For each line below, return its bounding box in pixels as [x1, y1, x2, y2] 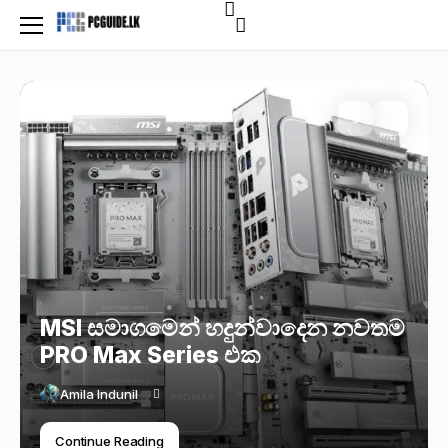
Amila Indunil [60, 385, 138, 402]
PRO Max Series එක [40, 341, 261, 369]
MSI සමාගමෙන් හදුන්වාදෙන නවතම [40, 314, 405, 342]
